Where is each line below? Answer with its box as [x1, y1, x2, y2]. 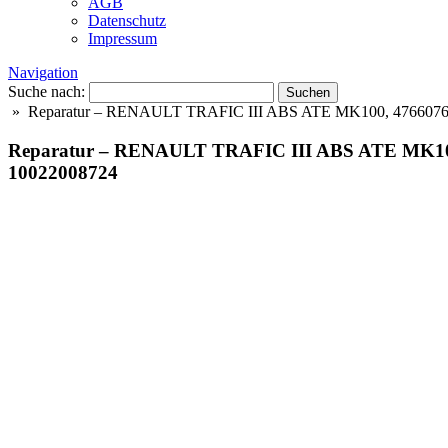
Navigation [8, 64, 78, 81]
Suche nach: [8, 83, 85, 100]
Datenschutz [88, 12, 166, 29]
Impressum [88, 30, 157, 47]
